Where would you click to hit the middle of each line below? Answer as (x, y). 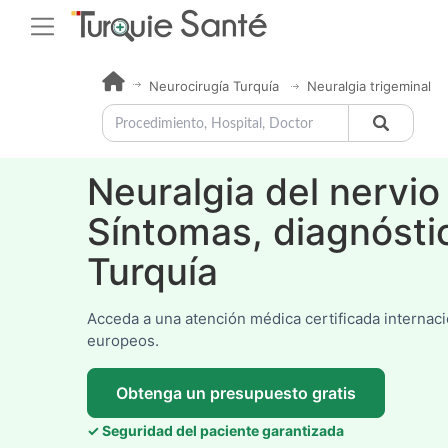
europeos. (123, 341)
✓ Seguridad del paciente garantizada (215, 431)
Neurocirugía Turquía (216, 86)
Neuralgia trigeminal (369, 86)
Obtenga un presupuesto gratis (236, 393)
